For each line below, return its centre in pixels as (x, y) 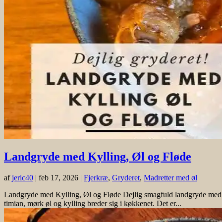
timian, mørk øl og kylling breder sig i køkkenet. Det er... (93, 204)
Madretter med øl (170, 178)
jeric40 (23, 178)
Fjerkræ (96, 178)
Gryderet (126, 178)
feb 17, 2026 (58, 178)
